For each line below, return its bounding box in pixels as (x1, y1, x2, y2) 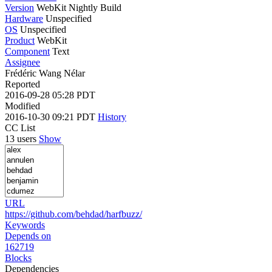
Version (5, 2, 34, 13)
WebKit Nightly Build (34, 2, 121, 13)
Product (5, 35, 35, 46)
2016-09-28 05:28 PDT (5, 89, 95, 100)
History (98, 111, 126, 122)
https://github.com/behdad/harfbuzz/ (5, 208, 142, 219)
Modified (5, 100, 40, 111)
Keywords (5, 219, 45, 230)
